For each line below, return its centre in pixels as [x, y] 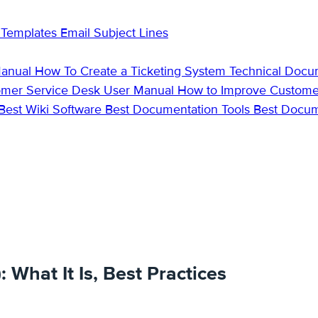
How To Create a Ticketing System [132, 71]
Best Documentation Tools [179, 110]
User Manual [141, 91]
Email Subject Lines [114, 33]
